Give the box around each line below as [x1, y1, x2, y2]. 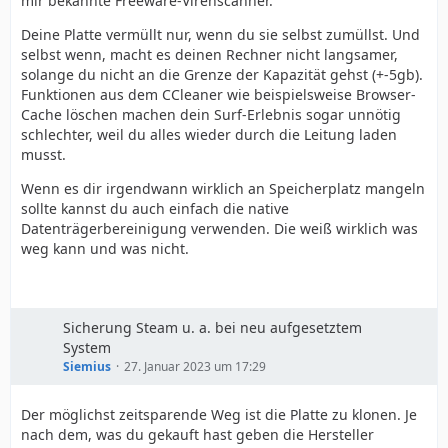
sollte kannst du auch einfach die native [21, 199, 289, 218]
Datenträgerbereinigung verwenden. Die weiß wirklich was [21, 219, 418, 238]
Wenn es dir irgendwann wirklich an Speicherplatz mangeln [21, 179, 425, 198]
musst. [21, 145, 66, 164]
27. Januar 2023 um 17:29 [124, 358, 266, 375]
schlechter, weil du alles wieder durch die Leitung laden [21, 125, 397, 144]
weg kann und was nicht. [21, 239, 189, 258]
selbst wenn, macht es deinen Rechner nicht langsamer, [21, 45, 398, 64]
